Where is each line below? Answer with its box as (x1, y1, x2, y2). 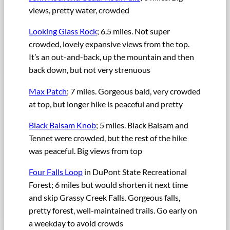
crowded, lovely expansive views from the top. (29, 39, 189, 49)
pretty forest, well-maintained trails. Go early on (29, 205, 197, 216)
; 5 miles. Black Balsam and (96, 120, 188, 130)
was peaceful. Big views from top (29, 145, 142, 156)
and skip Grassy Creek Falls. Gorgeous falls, (29, 193, 180, 203)
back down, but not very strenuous (29, 65, 150, 75)
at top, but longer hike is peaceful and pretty (29, 99, 183, 109)
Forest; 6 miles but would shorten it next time (29, 180, 188, 190)
